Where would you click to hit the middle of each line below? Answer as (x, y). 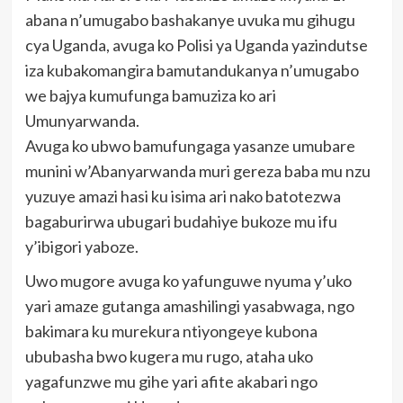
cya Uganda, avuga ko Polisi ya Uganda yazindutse (196, 45)
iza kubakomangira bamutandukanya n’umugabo (192, 71)
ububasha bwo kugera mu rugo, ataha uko (169, 357)
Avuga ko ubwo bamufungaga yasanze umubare (190, 146)
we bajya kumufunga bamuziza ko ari (150, 96)
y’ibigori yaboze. (81, 247)
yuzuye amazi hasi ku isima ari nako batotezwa (183, 197)
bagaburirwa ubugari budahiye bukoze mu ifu (181, 222)
